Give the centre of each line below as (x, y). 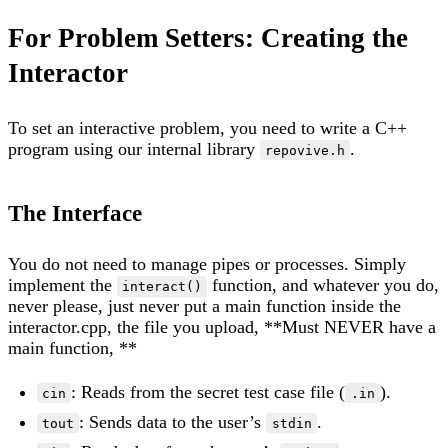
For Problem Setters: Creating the (208, 37)
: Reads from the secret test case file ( (208, 391)
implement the (62, 285)
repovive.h (305, 150)
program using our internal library (134, 148)
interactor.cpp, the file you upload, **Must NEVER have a (222, 327)
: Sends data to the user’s (173, 421)
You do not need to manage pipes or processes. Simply (207, 264)
